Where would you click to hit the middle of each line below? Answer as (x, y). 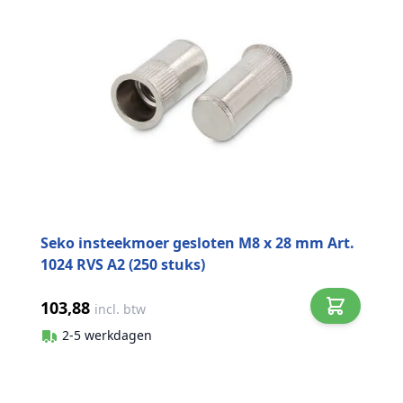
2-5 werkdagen (107, 335)
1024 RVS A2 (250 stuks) (123, 264)
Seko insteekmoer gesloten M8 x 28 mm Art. (197, 243)
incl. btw (120, 309)
